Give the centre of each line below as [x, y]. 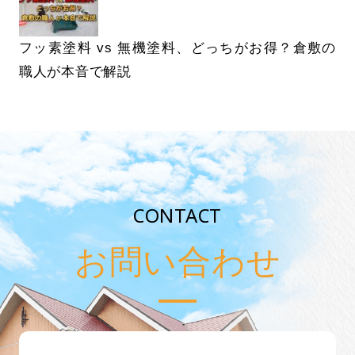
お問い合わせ [177, 260]
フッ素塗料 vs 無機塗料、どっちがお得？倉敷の [177, 48]
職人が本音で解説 [75, 71]
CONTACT [177, 215]
